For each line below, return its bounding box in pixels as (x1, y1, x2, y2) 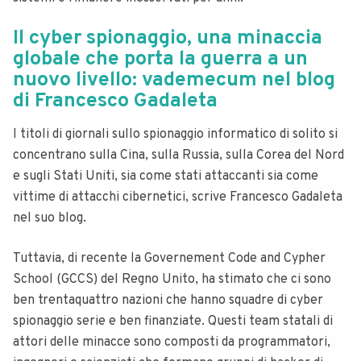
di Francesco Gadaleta (13, 89, 218, 114)
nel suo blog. (13, 210, 86, 226)
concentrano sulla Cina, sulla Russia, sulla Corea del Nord (13, 147, 344, 164)
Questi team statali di (208, 313, 333, 330)
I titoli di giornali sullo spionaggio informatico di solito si (13, 127, 338, 143)
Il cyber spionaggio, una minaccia (13, 26, 322, 52)
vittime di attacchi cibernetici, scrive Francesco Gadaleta (13, 189, 342, 205)
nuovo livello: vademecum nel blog (13, 68, 335, 93)
